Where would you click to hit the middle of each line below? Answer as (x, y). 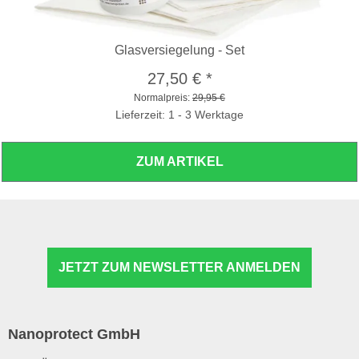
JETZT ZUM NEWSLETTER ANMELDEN (179, 267)
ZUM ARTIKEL (179, 161)
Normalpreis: (163, 97)
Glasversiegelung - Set (179, 50)
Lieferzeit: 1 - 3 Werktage (179, 114)
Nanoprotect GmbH (74, 334)
